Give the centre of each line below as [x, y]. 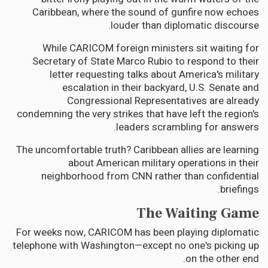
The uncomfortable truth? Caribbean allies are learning [138, 150]
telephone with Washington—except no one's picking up [136, 246]
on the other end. [222, 259]
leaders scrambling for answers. [188, 127]
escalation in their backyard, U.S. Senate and [161, 88]
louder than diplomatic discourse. [185, 26]
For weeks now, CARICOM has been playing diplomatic [138, 233]
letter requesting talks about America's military [154, 75]
